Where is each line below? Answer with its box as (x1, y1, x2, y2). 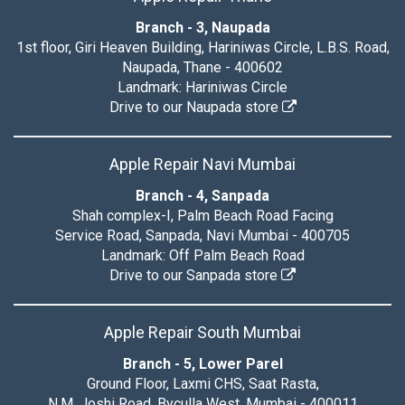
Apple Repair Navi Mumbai (109, 155, 296, 174)
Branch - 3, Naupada (135, 19, 270, 36)
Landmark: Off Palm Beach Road (100, 247, 305, 264)
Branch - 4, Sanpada (136, 187, 269, 204)
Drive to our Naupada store (108, 99, 282, 116)
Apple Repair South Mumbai (104, 323, 301, 342)
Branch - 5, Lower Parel (122, 355, 283, 372)
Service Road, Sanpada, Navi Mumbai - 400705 (55, 227, 350, 244)
